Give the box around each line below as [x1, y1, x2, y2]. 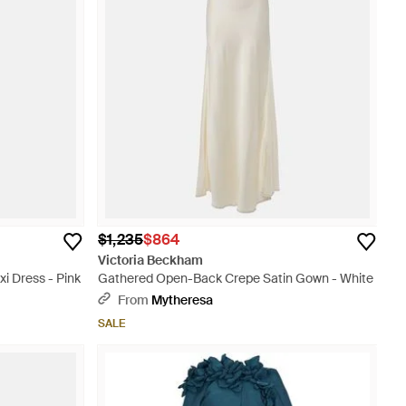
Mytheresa [151, 292, 213, 308]
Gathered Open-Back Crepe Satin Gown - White [98, 270, 373, 286]
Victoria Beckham [98, 252, 203, 268]
